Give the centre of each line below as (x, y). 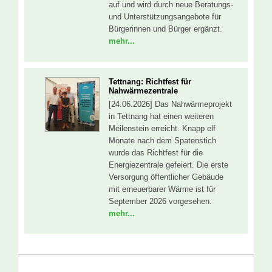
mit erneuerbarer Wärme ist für (162, 189)
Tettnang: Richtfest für (150, 81)
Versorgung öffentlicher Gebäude (166, 177)
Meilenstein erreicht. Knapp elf (162, 128)
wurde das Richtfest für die (156, 152)
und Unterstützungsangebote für (165, 17)
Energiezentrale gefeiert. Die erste (168, 165)
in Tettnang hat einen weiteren (161, 116)
